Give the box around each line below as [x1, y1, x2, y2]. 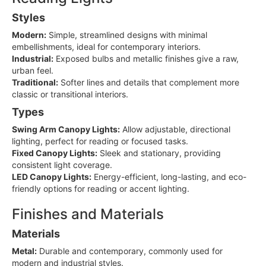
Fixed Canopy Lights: [12, 147, 97, 158]
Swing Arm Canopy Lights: [12, 123, 120, 134]
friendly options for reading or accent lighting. [12, 183, 189, 194]
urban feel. [12, 65, 53, 75]
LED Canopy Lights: [12, 171, 91, 182]
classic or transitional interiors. [12, 88, 128, 99]
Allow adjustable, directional [120, 123, 230, 134]
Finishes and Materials [12, 205, 164, 223]
